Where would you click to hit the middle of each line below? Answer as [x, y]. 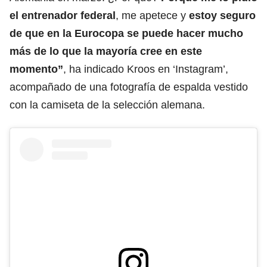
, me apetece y [152, 15]
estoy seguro [222, 15]
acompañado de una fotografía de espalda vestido [129, 87]
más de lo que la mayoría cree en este [106, 51]
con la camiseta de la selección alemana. [107, 105]
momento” [36, 69]
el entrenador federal [63, 15]
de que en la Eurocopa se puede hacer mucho [126, 33]
